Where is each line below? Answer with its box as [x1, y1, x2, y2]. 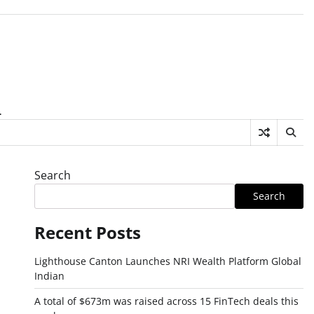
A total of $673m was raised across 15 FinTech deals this [34, 294, 299, 308]
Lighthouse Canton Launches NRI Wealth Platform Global [34, 254, 301, 268]
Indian [34, 269, 64, 282]
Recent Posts [34, 221, 141, 244]
